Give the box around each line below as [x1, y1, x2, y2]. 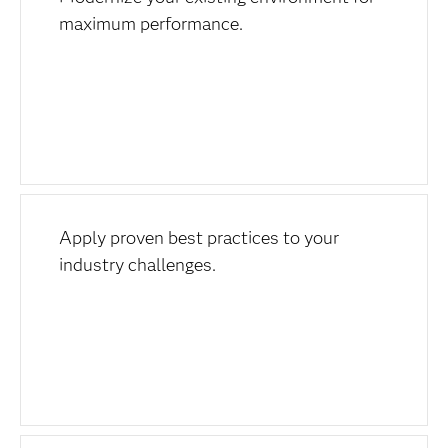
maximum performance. [59, 13, 244, 35]
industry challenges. [59, 254, 217, 276]
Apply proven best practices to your [59, 227, 340, 249]
